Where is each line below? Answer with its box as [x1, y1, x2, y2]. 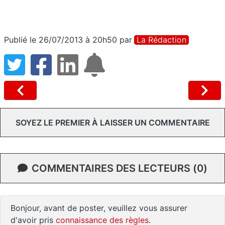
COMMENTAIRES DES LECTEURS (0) [32, 162, 207, 174]
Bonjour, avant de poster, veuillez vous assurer [11, 202, 187, 213]
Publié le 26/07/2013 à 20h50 [4, 34, 117, 45]
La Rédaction [137, 34, 186, 45]
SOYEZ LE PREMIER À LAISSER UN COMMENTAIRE [15, 117, 210, 128]
